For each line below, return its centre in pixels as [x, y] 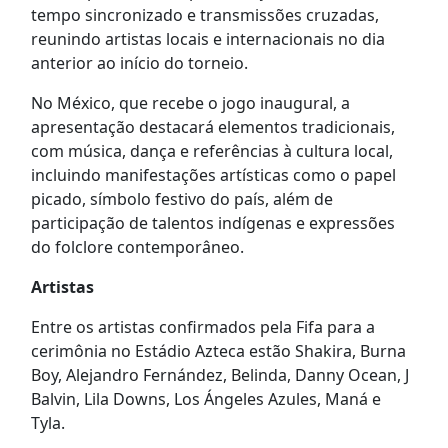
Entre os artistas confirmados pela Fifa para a [202, 327]
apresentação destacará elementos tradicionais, [212, 127]
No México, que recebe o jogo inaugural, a [190, 103]
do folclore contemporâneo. [137, 247]
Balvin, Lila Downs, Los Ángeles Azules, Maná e [205, 399]
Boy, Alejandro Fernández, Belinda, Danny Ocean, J [219, 375]
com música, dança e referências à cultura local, [211, 151]
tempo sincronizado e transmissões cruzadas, [204, 15]
